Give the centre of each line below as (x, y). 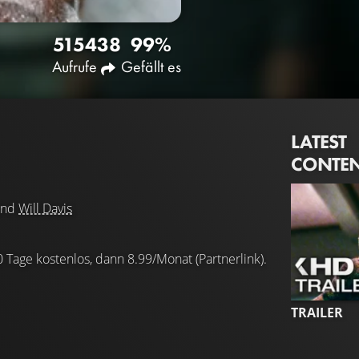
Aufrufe (75, 66)
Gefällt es (151, 66)
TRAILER (317, 312)
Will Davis (45, 209)
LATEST (319, 141)
